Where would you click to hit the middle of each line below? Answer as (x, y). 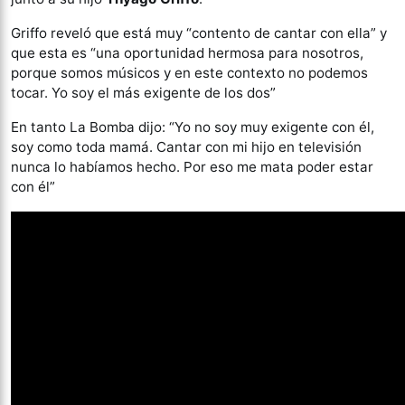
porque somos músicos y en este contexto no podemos (189, 73)
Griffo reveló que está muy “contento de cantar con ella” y (199, 33)
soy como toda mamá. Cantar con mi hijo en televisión (186, 147)
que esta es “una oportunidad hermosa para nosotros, (187, 53)
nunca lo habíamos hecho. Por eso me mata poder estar (192, 167)
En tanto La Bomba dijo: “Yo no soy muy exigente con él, (193, 127)
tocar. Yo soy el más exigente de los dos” (143, 93)
